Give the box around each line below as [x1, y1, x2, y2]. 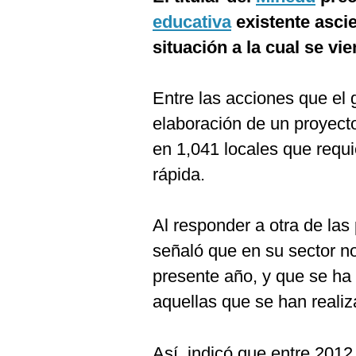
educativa [153, 12, 231, 32]
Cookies [18, 9, 63, 21]
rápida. [153, 164, 205, 184]
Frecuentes [18, 48, 79, 60]
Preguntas [18, 35, 74, 48]
